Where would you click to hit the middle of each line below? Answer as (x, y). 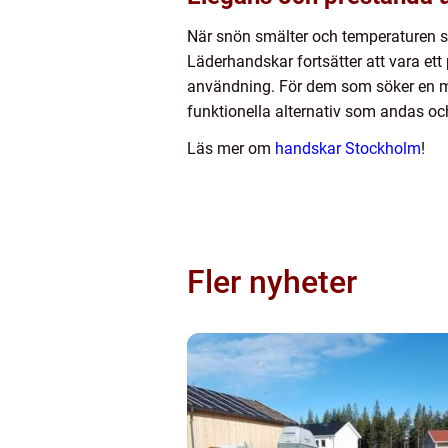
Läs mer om (231, 148)
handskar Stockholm (348, 148)
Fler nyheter (272, 281)
